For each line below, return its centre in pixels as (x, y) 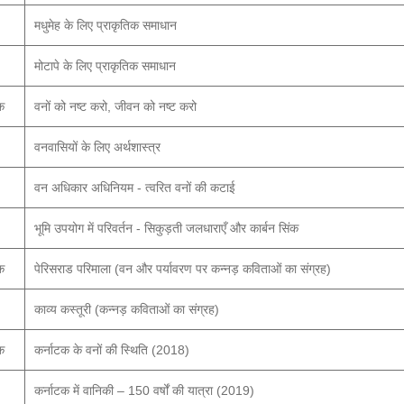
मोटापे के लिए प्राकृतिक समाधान (105, 66)
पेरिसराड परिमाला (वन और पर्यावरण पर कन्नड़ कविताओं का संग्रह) (183, 269)
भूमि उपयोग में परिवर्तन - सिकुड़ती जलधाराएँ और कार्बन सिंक (166, 228)
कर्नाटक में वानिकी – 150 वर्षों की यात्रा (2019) (144, 390)
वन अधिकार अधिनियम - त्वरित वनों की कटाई (135, 188)
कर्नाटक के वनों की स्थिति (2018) (112, 350)
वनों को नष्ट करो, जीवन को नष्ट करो (115, 106)
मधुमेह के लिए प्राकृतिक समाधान (106, 25)
